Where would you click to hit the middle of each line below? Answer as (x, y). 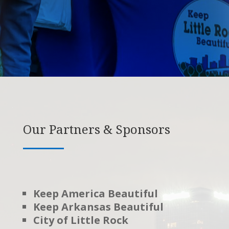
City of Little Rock (81, 220)
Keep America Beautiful (95, 193)
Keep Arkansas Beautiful (98, 207)
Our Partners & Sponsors (96, 129)
